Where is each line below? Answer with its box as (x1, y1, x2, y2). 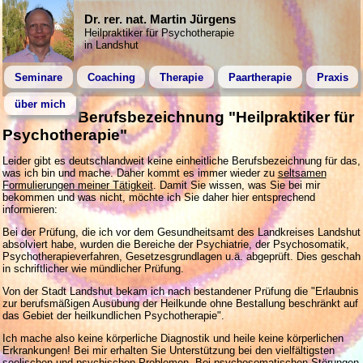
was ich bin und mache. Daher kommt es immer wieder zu (2, 167, 278, 180)
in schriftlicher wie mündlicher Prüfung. (2, 262, 184, 275)
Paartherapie (228, 70, 292, 83)
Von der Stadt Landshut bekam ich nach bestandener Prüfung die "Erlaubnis (2, 284, 359, 297)
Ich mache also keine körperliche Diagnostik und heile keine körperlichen (2, 331, 344, 344)
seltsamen (277, 167, 327, 180)
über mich (14, 97, 66, 110)
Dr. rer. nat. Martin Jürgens (83, 12, 236, 27)
